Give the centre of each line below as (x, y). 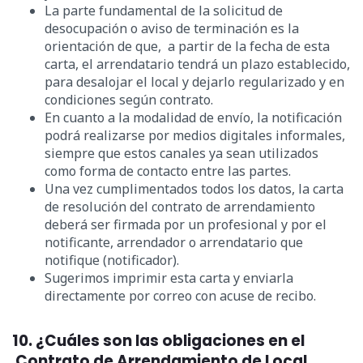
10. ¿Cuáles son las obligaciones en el (158, 341)
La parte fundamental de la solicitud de (164, 11)
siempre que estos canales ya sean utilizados (181, 154)
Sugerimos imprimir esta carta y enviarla (169, 278)
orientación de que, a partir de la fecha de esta (187, 47)
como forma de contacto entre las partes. (168, 171)
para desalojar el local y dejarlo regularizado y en (194, 82)
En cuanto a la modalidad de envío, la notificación (193, 118)
